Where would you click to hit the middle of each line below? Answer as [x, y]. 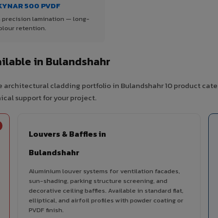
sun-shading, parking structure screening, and [98, 181]
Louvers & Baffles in [67, 134]
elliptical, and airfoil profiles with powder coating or [106, 200]
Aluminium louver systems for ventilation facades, [104, 171]
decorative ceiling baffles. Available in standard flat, [106, 191]
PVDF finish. [46, 210]
